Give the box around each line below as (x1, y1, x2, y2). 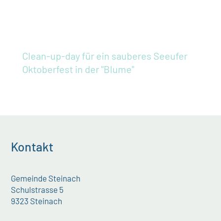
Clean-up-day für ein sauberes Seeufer (22, 49, 187, 62)
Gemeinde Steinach (11, 173, 81, 183)
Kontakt (11, 139, 54, 154)
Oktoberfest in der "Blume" (22, 63, 134, 75)
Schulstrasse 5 (11, 184, 64, 194)
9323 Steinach (11, 195, 63, 206)
